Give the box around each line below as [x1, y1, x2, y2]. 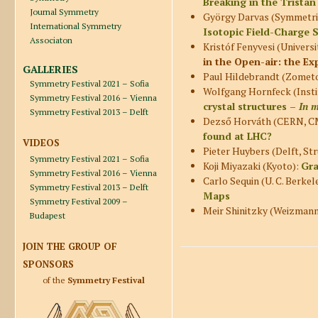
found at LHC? [202, 129, 272, 143]
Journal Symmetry [30, 6, 99, 17]
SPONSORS [23, 257, 74, 270]
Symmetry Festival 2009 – [30, 195, 128, 207]
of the [43, 274, 67, 285]
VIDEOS [23, 136, 60, 149]
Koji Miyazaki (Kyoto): [202, 159, 301, 173]
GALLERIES [23, 62, 78, 76]
